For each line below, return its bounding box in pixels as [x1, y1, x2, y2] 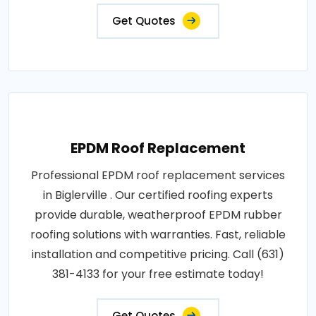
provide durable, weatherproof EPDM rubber [34, 207, 282, 224]
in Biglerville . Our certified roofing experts [43, 187, 273, 204]
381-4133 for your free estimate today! [52, 266, 264, 283]
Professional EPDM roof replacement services [31, 167, 285, 184]
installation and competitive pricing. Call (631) [32, 246, 284, 263]
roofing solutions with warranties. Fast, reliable [30, 226, 286, 243]
